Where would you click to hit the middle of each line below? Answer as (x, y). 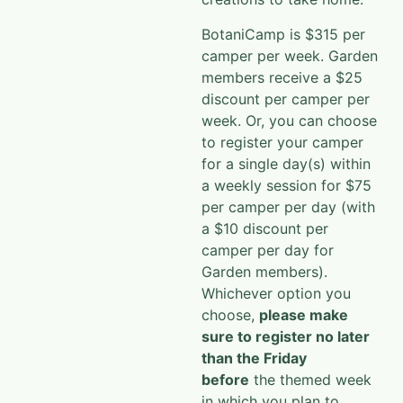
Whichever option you (276, 293)
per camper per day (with (288, 206)
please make (304, 314)
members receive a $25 (282, 77)
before (225, 379)
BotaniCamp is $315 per (283, 34)
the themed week (310, 379)
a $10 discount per (265, 228)
